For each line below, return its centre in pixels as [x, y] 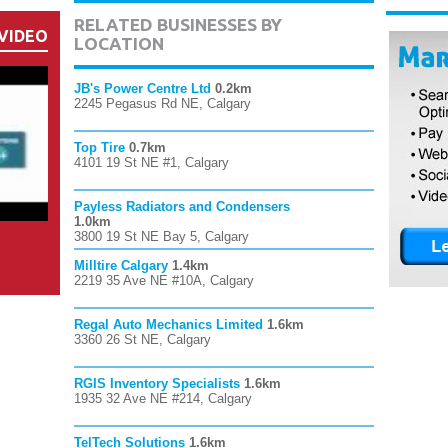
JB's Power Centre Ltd [142, 88]
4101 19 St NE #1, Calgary [151, 162]
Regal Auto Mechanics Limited [168, 324]
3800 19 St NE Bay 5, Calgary [161, 236]
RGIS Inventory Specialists [157, 383]
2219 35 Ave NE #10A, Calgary [164, 280]
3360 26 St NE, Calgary [142, 339]
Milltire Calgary [121, 265]
